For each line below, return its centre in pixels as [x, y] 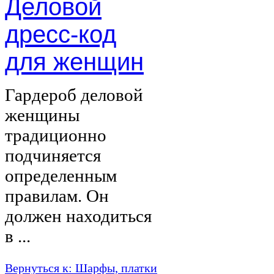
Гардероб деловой [74, 94]
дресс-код [61, 34]
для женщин [74, 61]
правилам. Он [57, 195]
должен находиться [78, 216]
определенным [61, 175]
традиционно [56, 135]
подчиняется [53, 155]
